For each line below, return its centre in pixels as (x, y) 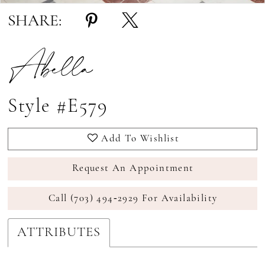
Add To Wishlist (140, 138)
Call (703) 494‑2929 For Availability (133, 198)
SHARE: (35, 22)
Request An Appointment (133, 169)
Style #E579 (58, 107)
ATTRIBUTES (59, 233)
